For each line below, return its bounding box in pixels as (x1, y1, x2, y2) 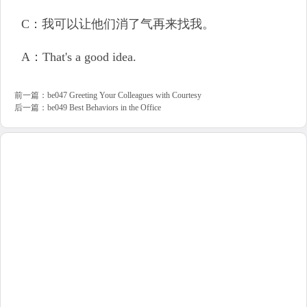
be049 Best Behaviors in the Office (47, 103, 161, 112)
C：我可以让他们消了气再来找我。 (21, 17, 214, 31)
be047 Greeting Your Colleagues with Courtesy (47, 90, 201, 100)
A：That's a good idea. (21, 50, 136, 64)
